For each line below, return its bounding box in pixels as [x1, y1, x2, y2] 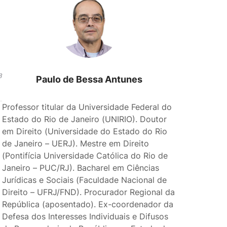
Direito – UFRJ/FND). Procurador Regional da [2, 187, 175, 197]
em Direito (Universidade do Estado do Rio [2, 126, 168, 136]
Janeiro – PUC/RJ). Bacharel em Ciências [2, 163, 160, 173]
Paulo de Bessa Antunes [35, 74, 142, 85]
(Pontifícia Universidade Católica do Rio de [2, 150, 168, 161]
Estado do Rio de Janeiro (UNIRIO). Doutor [2, 114, 167, 124]
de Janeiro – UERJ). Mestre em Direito [2, 138, 149, 148]
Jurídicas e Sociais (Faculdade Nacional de [2, 175, 167, 185]
